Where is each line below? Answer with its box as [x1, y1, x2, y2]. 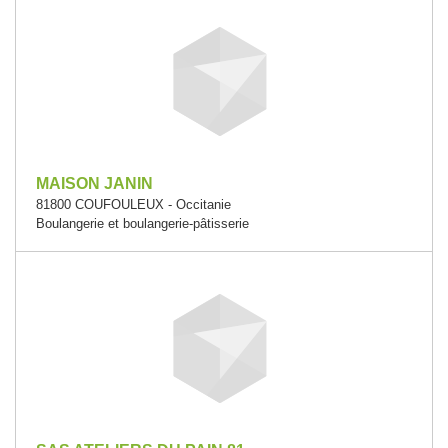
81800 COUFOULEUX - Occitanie [36, 197, 231, 212]
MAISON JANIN [36, 175, 153, 192]
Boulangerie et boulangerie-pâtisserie [36, 216, 249, 231]
